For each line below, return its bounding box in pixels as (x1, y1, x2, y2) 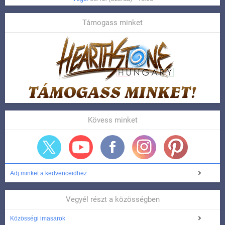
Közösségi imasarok (10, 215, 65, 222)
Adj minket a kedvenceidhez (10, 170, 87, 177)
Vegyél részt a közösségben (65, 195, 160, 204)
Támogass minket (82, 18, 143, 28)
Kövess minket (87, 116, 138, 125)
